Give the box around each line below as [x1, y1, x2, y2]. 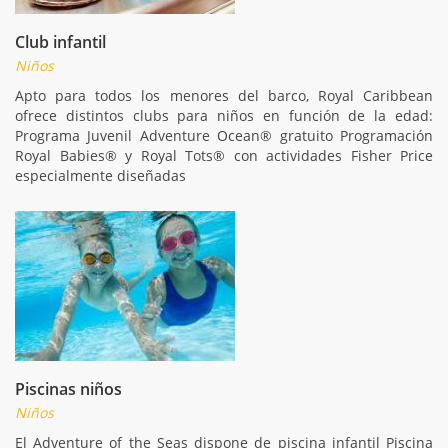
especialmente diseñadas [15, 165, 186, 185]
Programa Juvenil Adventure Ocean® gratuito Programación [15, 125, 433, 145]
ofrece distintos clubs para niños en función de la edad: [15, 105, 433, 125]
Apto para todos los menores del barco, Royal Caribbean [15, 85, 433, 105]
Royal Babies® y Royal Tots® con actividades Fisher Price [15, 145, 433, 165]
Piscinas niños [15, 377, 122, 400]
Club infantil [15, 30, 106, 53]
